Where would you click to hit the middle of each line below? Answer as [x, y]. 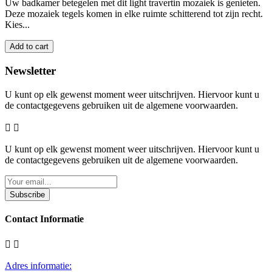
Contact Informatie [44, 219]
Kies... [17, 25]
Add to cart [29, 47]
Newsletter [30, 71]
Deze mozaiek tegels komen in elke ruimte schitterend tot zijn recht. [134, 14]
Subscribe [27, 194]
